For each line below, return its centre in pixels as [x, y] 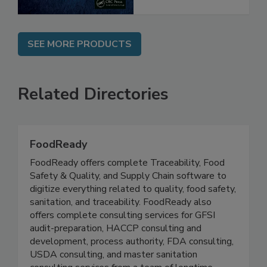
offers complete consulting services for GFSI [122, 240]
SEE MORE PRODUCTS [80, 69]
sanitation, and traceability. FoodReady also [121, 227]
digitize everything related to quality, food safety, [133, 214]
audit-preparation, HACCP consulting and [116, 253]
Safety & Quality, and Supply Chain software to [128, 201]
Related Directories [93, 119]
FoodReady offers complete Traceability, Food [127, 187]
